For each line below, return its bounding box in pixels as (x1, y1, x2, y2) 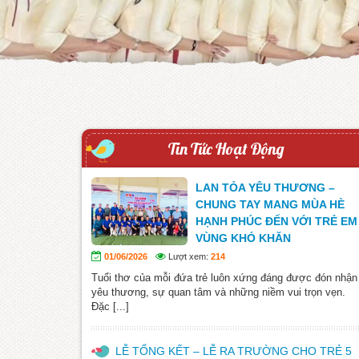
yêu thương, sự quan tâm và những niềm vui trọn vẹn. (91, 285, 345, 298)
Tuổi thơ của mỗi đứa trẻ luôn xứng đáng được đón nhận (91, 271, 357, 284)
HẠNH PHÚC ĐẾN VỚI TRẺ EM (196, 214, 357, 228)
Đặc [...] (91, 300, 129, 313)
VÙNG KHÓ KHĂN (196, 231, 291, 244)
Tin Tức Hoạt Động (167, 138, 284, 159)
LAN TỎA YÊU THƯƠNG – (196, 180, 335, 194)
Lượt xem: (166, 251, 211, 261)
